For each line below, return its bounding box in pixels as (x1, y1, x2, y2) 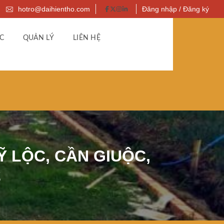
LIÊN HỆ (72, 34, 101, 41)
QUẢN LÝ (22, 34, 54, 41)
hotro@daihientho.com (16, 5, 90, 13)
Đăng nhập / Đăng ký (142, 5, 209, 13)
